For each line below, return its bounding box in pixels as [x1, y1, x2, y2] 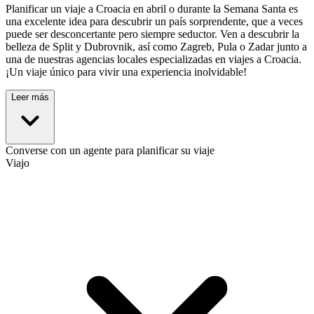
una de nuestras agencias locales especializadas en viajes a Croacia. [6, 53, 301, 66]
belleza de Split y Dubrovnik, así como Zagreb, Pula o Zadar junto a [6, 41, 307, 53]
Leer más [11, 92, 49, 103]
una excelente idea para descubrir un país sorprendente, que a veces [6, 15, 303, 28]
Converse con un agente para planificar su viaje [6, 144, 214, 157]
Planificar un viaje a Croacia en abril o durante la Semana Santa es [6, 3, 298, 15]
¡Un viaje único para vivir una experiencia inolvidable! [6, 66, 247, 78]
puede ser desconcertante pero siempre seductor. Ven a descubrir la [6, 28, 299, 41]
